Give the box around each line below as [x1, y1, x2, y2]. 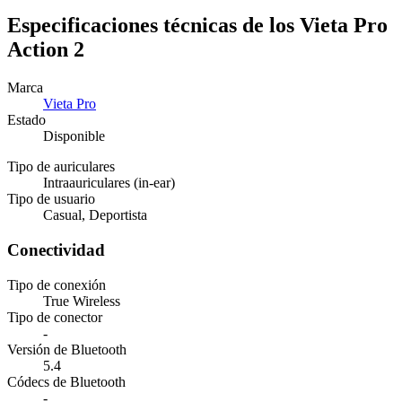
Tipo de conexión [7, 276, 106, 293]
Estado [7, 112, 46, 128]
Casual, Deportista [43, 207, 147, 223]
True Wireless [43, 293, 120, 309]
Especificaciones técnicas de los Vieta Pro [7, 13, 388, 38]
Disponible [43, 128, 105, 144]
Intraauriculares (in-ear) [43, 175, 175, 191]
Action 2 [7, 38, 84, 62]
